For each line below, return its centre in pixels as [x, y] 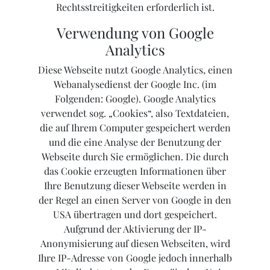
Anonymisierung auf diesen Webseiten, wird [135, 243]
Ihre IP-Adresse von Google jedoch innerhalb [135, 258]
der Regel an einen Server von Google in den [135, 200]
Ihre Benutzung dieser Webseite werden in [135, 186]
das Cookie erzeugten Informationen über [135, 171]
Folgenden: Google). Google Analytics [135, 99]
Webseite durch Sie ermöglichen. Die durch [135, 157]
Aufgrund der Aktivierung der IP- [135, 229]
